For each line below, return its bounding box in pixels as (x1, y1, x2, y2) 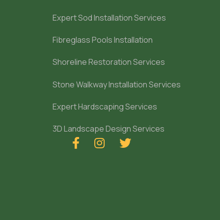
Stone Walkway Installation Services (53, 79, 181, 90)
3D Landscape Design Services (53, 123, 165, 134)
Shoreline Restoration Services (53, 56, 165, 68)
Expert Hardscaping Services (53, 101, 157, 112)
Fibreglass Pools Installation (53, 34, 153, 46)
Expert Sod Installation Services (53, 12, 166, 24)
